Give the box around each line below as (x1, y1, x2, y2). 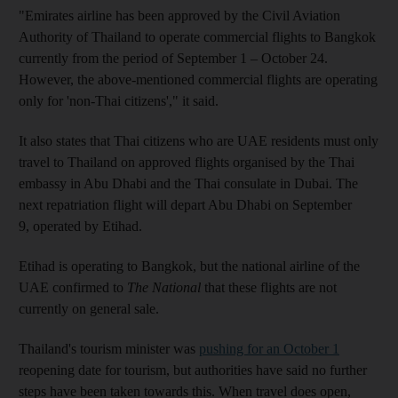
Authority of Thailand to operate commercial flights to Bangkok (19, 29, 376, 44)
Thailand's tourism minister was (19, 341, 199, 356)
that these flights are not (204, 280, 337, 295)
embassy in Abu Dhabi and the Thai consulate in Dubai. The (19, 176, 358, 191)
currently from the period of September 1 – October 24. (19, 51, 328, 66)
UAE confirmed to (19, 280, 127, 295)
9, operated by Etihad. (19, 219, 142, 234)
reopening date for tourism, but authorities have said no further (19, 362, 367, 378)
